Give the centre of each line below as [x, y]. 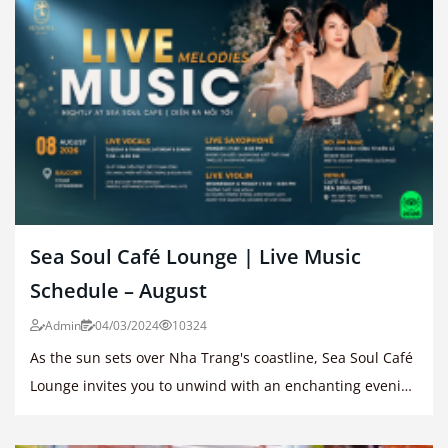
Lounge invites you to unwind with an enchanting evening [224, 385]
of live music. [74, 413]
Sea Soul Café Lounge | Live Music [195, 256]
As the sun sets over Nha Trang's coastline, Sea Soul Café [221, 357]
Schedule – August [118, 290]
